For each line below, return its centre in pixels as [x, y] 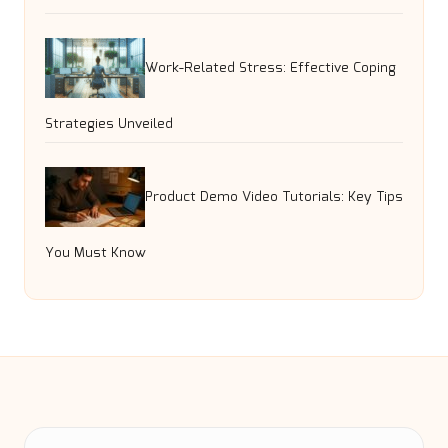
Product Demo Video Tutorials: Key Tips [274, 196]
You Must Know [95, 253]
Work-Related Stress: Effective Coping [270, 67]
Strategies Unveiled [109, 124]
